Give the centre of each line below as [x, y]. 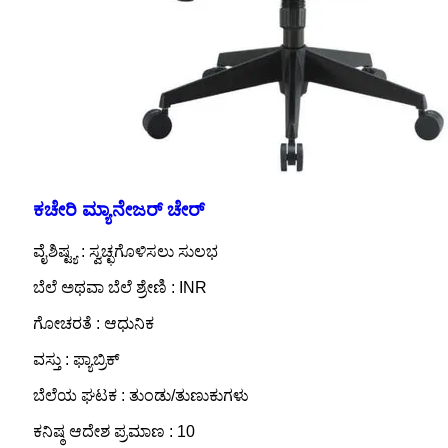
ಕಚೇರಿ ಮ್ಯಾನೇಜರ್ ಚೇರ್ [118, 210]
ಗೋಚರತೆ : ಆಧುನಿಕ [93, 324]
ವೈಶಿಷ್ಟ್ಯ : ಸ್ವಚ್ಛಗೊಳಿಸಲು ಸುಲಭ [125, 252]
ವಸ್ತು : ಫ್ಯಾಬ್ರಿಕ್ [76, 360]
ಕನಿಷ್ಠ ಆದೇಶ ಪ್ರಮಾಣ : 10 [113, 432]
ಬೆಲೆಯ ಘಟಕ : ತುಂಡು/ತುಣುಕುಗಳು [140, 396]
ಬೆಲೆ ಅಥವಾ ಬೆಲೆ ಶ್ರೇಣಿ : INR [119, 288]
